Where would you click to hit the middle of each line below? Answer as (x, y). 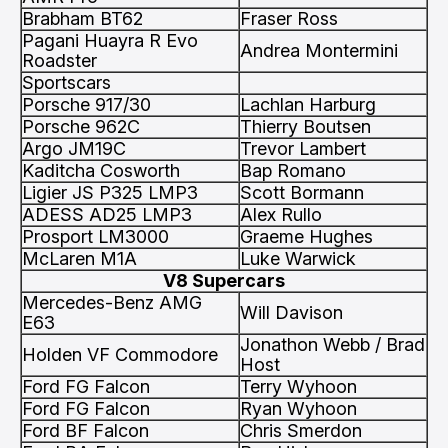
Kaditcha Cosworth (101, 170)
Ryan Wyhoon (298, 408)
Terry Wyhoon (298, 386)
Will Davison (291, 312)
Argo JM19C (74, 148)
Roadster (59, 60)
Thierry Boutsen (305, 126)
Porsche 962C (81, 126)
